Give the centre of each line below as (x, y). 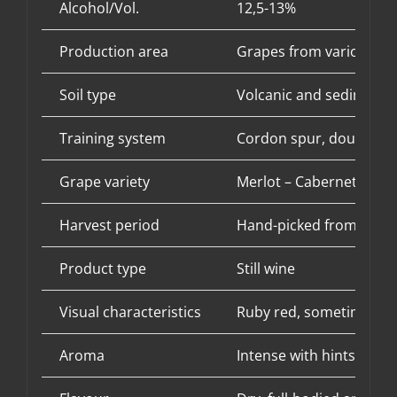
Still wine (265, 269)
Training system (112, 139)
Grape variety (104, 182)
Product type (102, 269)
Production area (113, 52)
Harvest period (109, 226)
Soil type (87, 95)
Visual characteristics (130, 312)
